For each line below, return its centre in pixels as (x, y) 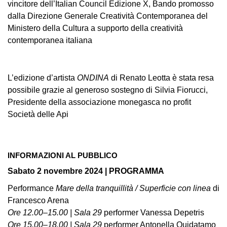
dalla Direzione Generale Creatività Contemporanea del (108, 16)
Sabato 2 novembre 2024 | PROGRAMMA (86, 171)
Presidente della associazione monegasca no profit (99, 102)
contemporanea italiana (50, 40)
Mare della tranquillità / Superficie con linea (133, 188)
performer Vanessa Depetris (154, 213)
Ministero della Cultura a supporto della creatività (95, 28)
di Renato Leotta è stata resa (161, 78)
